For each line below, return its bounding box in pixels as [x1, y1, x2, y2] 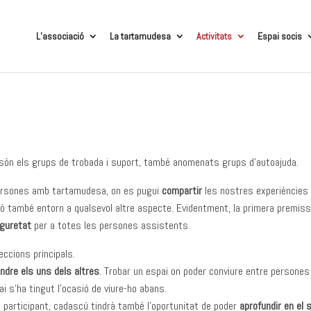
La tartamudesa [109, 30, 171, 42]
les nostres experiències [202, 183, 309, 198]
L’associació [35, 30, 84, 42]
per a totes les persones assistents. [31, 218, 191, 233]
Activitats [196, 30, 232, 42]
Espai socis [257, 30, 302, 42]
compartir [162, 183, 203, 198]
